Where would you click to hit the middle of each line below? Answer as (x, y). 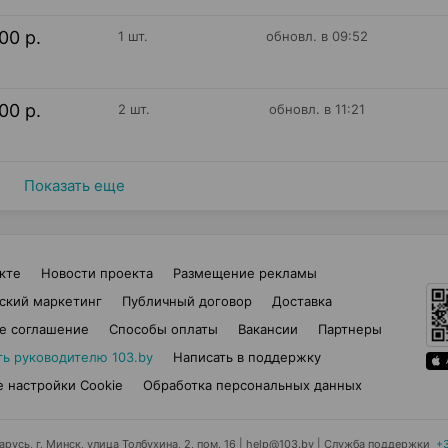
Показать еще (74, 185)
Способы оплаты (163, 329)
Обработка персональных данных (252, 385)
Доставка (301, 301)
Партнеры (350, 329)
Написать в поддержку (246, 357)
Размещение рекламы (245, 273)
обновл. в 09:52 (317, 36)
